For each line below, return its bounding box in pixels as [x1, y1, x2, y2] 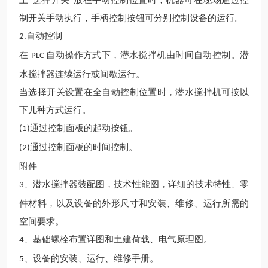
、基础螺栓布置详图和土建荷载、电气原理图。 [24, 234, 212, 244]
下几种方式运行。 [19, 105, 91, 115]
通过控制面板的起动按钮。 [30, 123, 138, 133]
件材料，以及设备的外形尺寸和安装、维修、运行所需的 [19, 199, 249, 208]
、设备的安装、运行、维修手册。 [24, 254, 159, 263]
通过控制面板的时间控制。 [30, 142, 138, 152]
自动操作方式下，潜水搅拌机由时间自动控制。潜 [46, 50, 249, 60]
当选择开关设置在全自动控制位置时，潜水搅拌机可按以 [19, 87, 249, 97]
